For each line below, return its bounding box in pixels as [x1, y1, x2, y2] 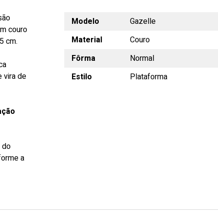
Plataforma [129, 71, 167, 83]
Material [71, 34, 102, 46]
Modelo [71, 16, 99, 27]
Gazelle [129, 16, 156, 27]
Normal [129, 53, 154, 64]
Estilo [71, 71, 92, 83]
